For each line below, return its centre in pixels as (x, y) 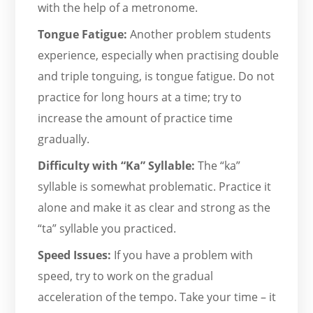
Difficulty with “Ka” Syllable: (117, 166)
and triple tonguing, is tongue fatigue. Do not (156, 77)
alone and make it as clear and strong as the (154, 208)
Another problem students (201, 35)
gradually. (64, 139)
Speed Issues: (75, 255)
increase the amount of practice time (136, 118)
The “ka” (218, 166)
